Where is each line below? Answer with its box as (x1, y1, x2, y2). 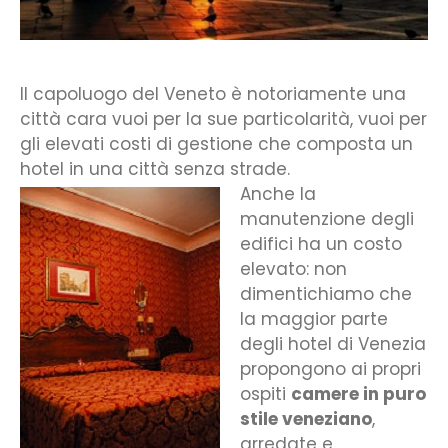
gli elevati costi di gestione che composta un (20, 131, 413, 156)
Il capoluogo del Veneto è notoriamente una (20, 81, 406, 106)
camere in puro (291, 381, 426, 406)
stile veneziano (240, 406, 372, 431)
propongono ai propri (240, 356, 421, 381)
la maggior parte (240, 306, 388, 331)
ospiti (240, 381, 291, 406)
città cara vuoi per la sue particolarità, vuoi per (20, 106, 427, 131)
